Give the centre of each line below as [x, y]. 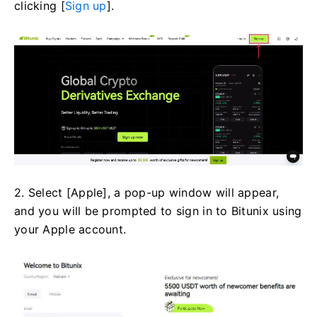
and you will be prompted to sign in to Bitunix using [158, 211]
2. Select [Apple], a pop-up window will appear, [147, 193]
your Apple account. [70, 230]
